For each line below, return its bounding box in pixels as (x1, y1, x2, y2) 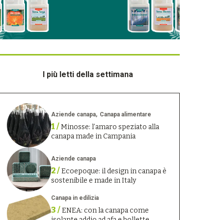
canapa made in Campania (51, 132, 136, 140)
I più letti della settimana (43, 69, 134, 79)
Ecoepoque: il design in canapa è (61, 166, 166, 175)
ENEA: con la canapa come (61, 206, 149, 215)
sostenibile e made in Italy (51, 176, 136, 185)
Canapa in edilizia (51, 194, 99, 202)
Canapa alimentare (99, 110, 151, 118)
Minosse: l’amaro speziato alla (60, 122, 159, 131)
